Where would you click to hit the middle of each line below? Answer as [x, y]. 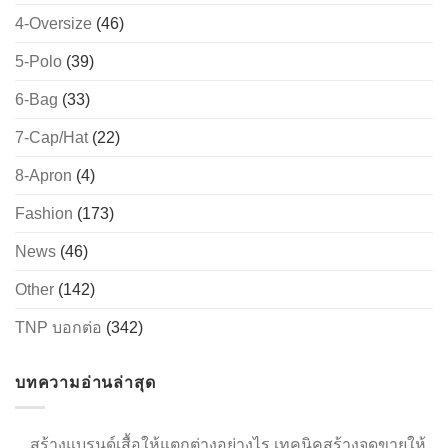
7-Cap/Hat [51, 138]
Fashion [44, 214]
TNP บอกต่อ [58, 328]
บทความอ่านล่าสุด [85, 383]
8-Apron [43, 176]
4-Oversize [53, 24]
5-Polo [38, 62]
